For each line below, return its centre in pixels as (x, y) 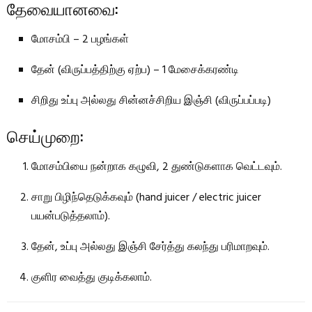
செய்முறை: (45, 135)
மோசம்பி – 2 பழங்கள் (80, 39)
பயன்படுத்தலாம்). (71, 216)
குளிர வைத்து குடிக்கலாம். (92, 278)
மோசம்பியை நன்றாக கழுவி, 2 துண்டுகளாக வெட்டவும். (157, 167)
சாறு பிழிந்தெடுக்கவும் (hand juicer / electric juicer (146, 197)
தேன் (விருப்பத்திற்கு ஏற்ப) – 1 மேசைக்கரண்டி (135, 70)
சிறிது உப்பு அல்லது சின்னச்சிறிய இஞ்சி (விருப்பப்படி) (151, 101)
